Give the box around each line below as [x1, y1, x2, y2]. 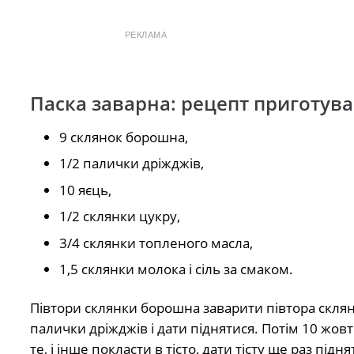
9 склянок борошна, [59, 127, 188, 146]
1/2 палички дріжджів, [59, 154, 204, 173]
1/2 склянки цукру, [59, 207, 180, 226]
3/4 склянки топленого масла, [59, 233, 253, 252]
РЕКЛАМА [124, 30, 168, 40]
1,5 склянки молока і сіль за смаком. [59, 260, 293, 279]
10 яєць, [59, 180, 111, 199]
